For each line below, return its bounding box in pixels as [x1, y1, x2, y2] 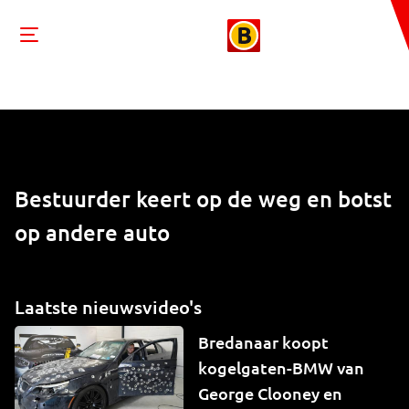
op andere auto [15, 218, 170, 246]
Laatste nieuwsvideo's [15, 295, 202, 319]
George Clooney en [197, 383, 342, 404]
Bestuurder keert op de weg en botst [15, 184, 392, 213]
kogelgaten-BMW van [197, 357, 364, 378]
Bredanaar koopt [197, 331, 329, 352]
